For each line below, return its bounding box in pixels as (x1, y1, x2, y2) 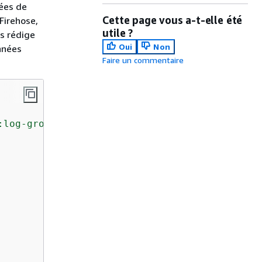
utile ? (102, 26, 133, 39)
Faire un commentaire (102, 55, 184, 65)
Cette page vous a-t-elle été (102, 13, 243, 26)
